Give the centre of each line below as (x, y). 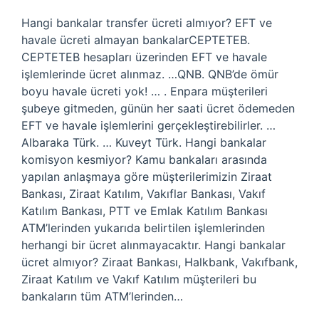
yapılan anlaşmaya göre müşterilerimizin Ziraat (147, 177)
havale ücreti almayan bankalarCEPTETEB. (136, 40)
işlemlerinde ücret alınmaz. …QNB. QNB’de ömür (150, 74)
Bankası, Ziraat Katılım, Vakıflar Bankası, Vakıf (143, 194)
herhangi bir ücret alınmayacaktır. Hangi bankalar (153, 245)
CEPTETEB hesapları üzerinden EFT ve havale (144, 57)
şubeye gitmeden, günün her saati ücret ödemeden (158, 108)
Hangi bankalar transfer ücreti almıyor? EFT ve (147, 23)
